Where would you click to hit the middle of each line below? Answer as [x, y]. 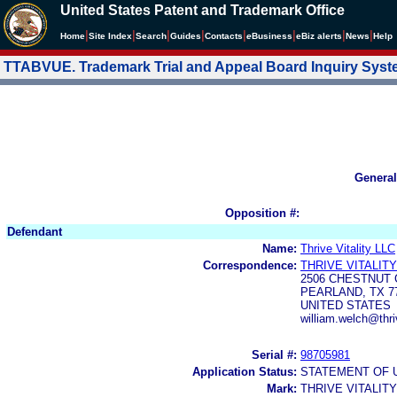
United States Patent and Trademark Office [202, 10]
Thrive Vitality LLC [348, 248]
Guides [186, 36]
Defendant [35, 231]
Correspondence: [250, 265]
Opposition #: [262, 213]
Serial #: [274, 354]
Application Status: [245, 371]
